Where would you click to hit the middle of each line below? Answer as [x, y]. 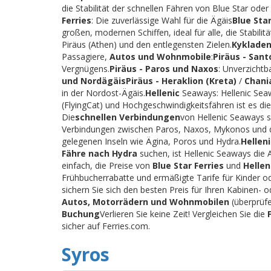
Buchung [81, 214]
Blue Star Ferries [188, 165]
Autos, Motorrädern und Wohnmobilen [145, 201]
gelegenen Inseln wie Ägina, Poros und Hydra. [151, 141]
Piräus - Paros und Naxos [164, 68]
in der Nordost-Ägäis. [103, 93]
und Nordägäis [94, 80]
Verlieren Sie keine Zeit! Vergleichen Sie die [184, 214]
